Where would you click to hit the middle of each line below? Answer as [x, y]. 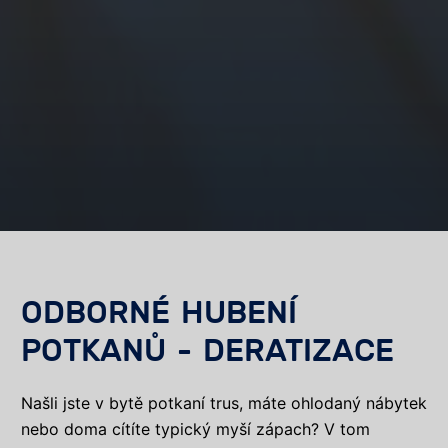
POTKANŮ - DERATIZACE [213, 350]
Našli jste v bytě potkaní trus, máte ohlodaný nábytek [224, 402]
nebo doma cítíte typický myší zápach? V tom [195, 428]
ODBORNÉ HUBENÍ [159, 312]
